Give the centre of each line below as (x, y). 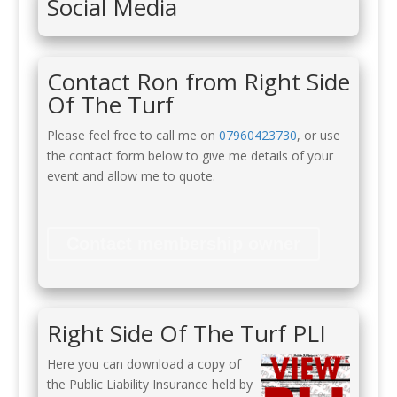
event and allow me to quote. (131, 176)
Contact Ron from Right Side (198, 82)
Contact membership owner (183, 244)
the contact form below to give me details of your (190, 156)
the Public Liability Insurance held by (149, 384)
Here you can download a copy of (144, 364)
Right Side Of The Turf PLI (186, 333)
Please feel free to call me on (132, 135)
